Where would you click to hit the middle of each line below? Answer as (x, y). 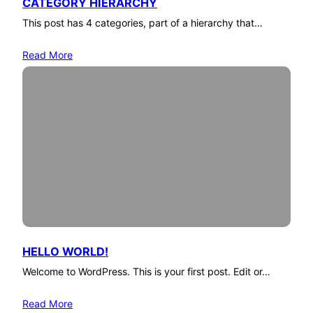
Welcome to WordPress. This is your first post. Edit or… (146, 271)
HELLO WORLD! (65, 251)
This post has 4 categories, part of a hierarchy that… (143, 22)
